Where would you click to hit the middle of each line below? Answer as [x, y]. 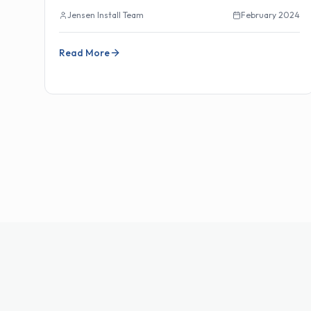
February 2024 [271, 15]
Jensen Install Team [106, 15]
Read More [84, 53]
